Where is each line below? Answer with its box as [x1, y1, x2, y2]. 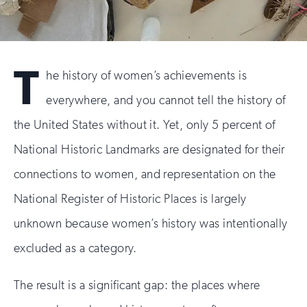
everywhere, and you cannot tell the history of [46, 93, 286, 108]
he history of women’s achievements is [46, 68, 247, 83]
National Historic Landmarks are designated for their [14, 142, 285, 157]
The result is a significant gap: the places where [14, 278, 260, 293]
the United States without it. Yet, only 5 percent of [14, 117, 275, 132]
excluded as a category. [14, 241, 137, 256]
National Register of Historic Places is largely [14, 191, 247, 206]
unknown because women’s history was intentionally [14, 216, 288, 231]
